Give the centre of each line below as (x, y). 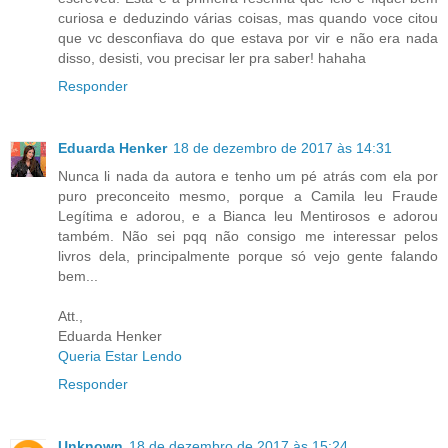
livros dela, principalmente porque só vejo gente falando (248, 256)
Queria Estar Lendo (120, 356)
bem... (78, 276)
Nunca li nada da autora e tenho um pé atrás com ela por (248, 176)
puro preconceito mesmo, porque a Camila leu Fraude (248, 196)
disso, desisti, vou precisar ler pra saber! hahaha (212, 58)
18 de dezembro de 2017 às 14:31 (282, 148)
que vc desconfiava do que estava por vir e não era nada (248, 38)
